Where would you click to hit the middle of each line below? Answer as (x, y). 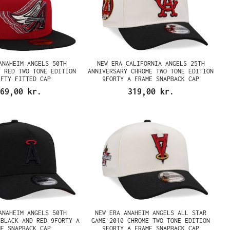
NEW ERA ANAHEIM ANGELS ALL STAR (151, 213)
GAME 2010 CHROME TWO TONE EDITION (151, 221)
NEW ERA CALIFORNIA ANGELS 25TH (151, 63)
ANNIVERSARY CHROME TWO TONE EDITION (151, 71)
